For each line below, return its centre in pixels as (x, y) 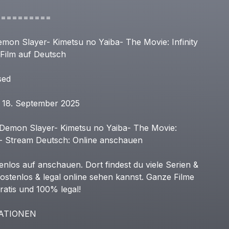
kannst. (129, 177)
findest (118, 165)
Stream (19, 140)
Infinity (185, 42)
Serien (178, 165)
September (37, 103)
